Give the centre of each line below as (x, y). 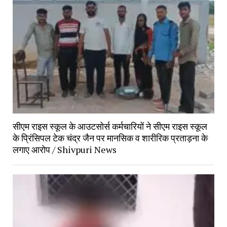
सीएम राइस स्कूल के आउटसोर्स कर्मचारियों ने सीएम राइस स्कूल (110, 126)
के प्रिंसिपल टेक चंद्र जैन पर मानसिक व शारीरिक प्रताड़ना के (110, 138)
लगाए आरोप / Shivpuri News (64, 149)
